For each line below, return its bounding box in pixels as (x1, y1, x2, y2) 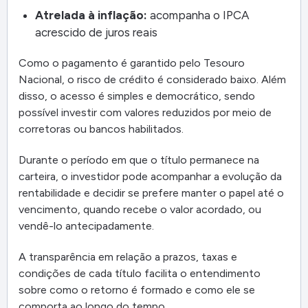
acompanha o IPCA (147, 8, 250, 22)
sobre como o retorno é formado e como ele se (19, 283, 255, 296)
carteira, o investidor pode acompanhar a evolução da (19, 170, 282, 184)
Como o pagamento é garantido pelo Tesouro (19, 56, 245, 70)
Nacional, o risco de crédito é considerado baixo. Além (19, 73, 286, 87)
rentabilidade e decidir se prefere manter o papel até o (19, 186, 284, 200)
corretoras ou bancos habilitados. (19, 122, 184, 136)
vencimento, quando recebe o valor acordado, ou (19, 203, 261, 217)
